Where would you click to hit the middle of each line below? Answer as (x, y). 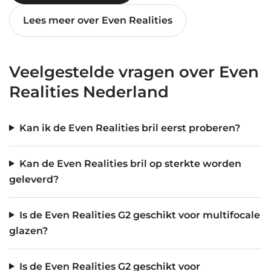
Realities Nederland (89, 92)
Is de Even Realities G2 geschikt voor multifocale (139, 215)
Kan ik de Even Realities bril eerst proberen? (129, 128)
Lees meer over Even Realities (98, 20)
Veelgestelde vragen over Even (134, 72)
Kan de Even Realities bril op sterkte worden (130, 163)
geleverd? (34, 179)
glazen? (28, 230)
